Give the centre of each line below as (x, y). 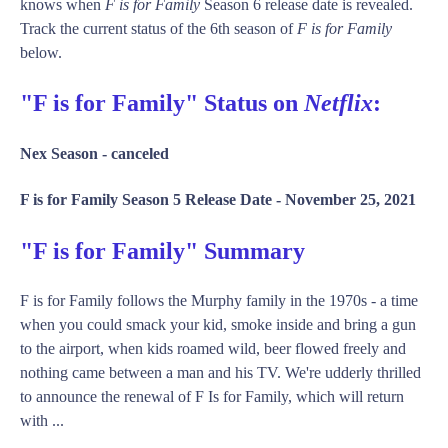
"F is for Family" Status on (162, 103)
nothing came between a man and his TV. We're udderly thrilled (220, 372)
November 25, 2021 (350, 199)
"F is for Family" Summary (162, 250)
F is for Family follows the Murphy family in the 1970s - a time (219, 300)
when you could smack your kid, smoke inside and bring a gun (218, 324)
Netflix (338, 103)
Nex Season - (65, 154)
